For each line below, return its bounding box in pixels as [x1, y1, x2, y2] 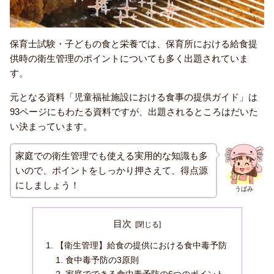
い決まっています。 [10, 121, 92, 132]
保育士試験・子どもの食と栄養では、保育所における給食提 [10, 39, 257, 50]
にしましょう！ [15, 180, 80, 191]
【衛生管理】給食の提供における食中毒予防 [55, 240, 227, 250]
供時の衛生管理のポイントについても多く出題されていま [10, 53, 248, 64]
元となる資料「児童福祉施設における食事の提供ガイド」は [10, 92, 257, 103]
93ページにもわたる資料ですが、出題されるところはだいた [10, 106, 258, 117]
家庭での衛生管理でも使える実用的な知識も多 [15, 150, 208, 161]
